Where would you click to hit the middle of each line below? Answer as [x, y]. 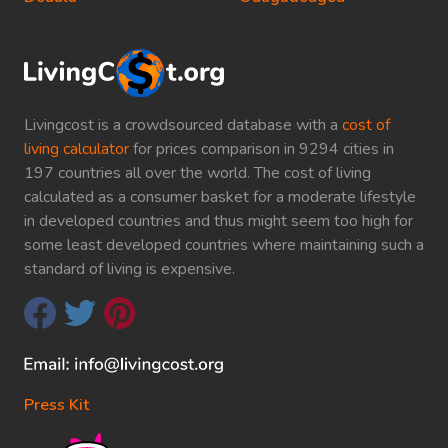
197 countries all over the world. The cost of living [197, 172]
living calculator [76, 148]
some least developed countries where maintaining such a [224, 244]
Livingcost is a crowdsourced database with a [183, 124]
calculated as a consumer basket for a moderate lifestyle [220, 196]
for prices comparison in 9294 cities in [261, 148]
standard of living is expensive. [129, 268]
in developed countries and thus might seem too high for [218, 220]
